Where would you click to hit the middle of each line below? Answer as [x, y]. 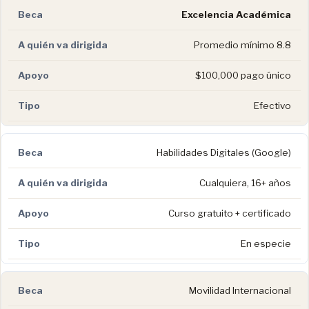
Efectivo [272, 105]
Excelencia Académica [236, 14]
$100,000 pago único [243, 75]
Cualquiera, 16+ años [245, 182]
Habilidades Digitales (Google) [224, 152]
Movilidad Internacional [240, 290]
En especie [266, 243]
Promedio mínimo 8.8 [242, 44]
